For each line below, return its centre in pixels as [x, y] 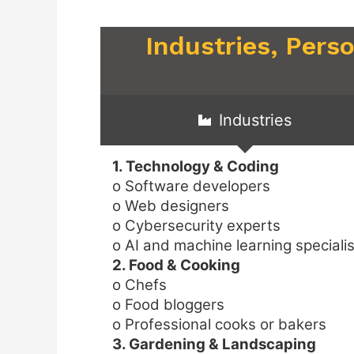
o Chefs [139, 284]
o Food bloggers [168, 304]
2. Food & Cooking [176, 265]
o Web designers [171, 205]
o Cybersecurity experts [196, 225]
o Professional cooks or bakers [219, 324]
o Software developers [191, 186]
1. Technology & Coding [196, 166]
